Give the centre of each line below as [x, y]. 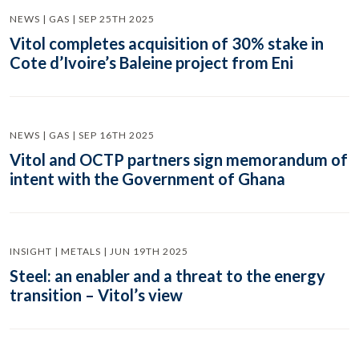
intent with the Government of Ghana [147, 179]
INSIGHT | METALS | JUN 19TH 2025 [99, 251]
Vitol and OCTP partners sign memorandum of [179, 159]
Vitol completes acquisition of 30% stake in [167, 43]
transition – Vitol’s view [96, 295]
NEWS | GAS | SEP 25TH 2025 [82, 19]
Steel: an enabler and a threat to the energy [167, 276]
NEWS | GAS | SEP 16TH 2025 [82, 135]
